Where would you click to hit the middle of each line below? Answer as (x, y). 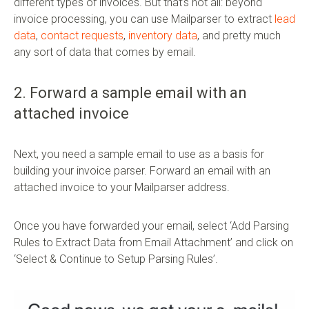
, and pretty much (239, 35)
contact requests (82, 35)
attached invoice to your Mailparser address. (122, 187)
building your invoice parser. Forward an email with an (142, 170)
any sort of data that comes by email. (105, 52)
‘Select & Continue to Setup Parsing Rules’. (116, 259)
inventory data (163, 35)
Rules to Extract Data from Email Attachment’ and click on (153, 242)
